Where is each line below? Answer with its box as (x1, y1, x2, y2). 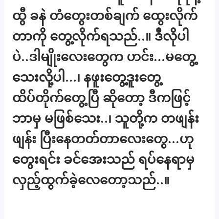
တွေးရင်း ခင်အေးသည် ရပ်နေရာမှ (12, 151, 195, 167)
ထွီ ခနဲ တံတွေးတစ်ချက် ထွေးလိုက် (12, 7, 198, 23)
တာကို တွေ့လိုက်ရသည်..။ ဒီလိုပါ (12, 28, 190, 44)
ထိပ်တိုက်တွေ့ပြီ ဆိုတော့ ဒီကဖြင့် (12, 89, 191, 105)
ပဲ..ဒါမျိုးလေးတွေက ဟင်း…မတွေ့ (12, 48, 197, 64)
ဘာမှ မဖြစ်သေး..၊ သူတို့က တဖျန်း (12, 110, 199, 126)
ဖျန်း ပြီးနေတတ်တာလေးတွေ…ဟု (12, 131, 194, 146)
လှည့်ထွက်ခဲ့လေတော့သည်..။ (12, 172, 170, 187)
